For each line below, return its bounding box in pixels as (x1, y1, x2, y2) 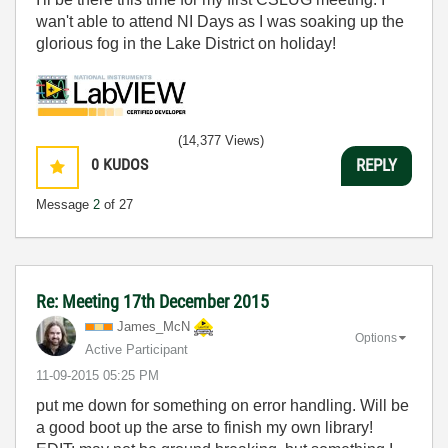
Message (36, 196, 93, 212)
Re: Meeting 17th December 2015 (36, 290, 269, 312)
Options (355, 330, 397, 345)
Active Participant (85, 341, 188, 357)
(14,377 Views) (178, 132, 264, 148)
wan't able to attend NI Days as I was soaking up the (36, 13, 404, 30)
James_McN (117, 318, 190, 334)
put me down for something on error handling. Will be (36, 396, 409, 414)
